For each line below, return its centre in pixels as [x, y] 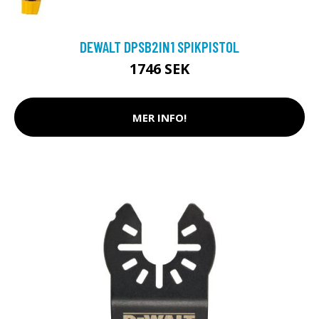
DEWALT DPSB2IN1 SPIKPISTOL [159, 47]
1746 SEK [159, 69]
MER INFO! [159, 117]
